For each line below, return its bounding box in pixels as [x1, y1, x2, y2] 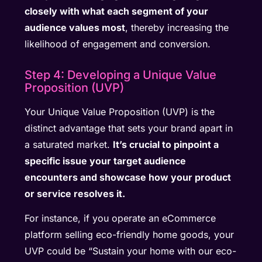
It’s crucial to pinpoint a [113, 138, 219, 150]
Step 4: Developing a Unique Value [25, 67, 217, 82]
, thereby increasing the [125, 21, 229, 33]
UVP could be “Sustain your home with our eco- [25, 245, 237, 257]
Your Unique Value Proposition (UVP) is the [25, 105, 215, 118]
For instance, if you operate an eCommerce [25, 212, 216, 225]
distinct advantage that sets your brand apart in [25, 122, 233, 134]
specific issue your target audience [25, 154, 187, 167]
